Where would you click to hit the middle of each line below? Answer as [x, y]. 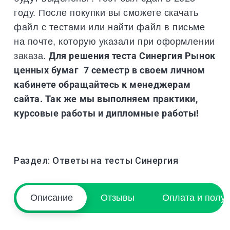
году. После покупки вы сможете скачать [106, 12]
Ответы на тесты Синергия [116, 160]
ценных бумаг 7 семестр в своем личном [110, 70]
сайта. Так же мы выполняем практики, [106, 99]
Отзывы [117, 198]
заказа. [32, 55]
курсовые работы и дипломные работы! [107, 113]
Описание [51, 198]
